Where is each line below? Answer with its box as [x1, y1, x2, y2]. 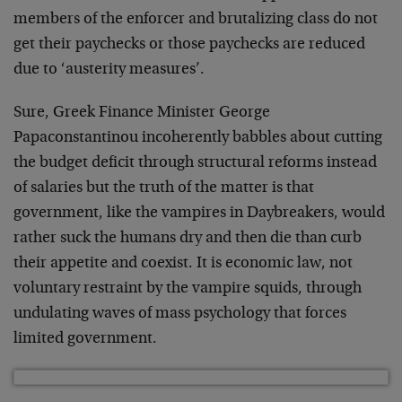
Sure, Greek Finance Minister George [13, 105, 270, 121]
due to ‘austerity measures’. [13, 62, 205, 78]
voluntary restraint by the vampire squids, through [13, 281, 362, 297]
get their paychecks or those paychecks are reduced [13, 37, 365, 53]
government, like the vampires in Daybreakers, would [13, 205, 385, 222]
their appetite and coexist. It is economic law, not [13, 256, 353, 272]
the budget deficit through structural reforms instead [13, 155, 377, 171]
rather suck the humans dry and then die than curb [13, 231, 362, 247]
